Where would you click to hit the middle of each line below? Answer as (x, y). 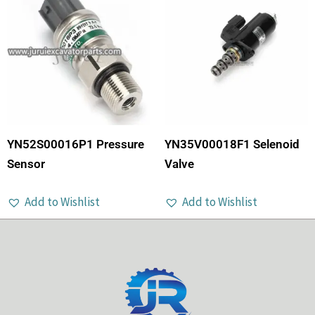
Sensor (26, 164)
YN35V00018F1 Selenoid (232, 144)
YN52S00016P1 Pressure (76, 144)
